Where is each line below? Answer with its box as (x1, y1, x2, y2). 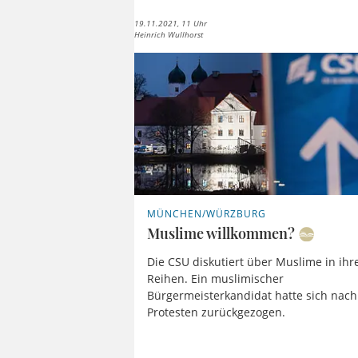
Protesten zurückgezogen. (147, 304, 286, 320)
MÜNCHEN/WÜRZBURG (147, 207, 266, 221)
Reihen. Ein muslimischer (147, 270, 284, 286)
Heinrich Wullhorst (134, 29, 204, 41)
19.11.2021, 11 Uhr (134, 18, 208, 30)
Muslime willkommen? (147, 224, 296, 244)
